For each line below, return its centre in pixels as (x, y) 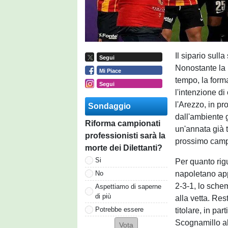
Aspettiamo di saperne (128, 186)
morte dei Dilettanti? (124, 148)
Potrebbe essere (119, 209)
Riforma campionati (123, 123)
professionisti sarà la (125, 135)
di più (103, 196)
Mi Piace (110, 70)
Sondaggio (109, 106)
